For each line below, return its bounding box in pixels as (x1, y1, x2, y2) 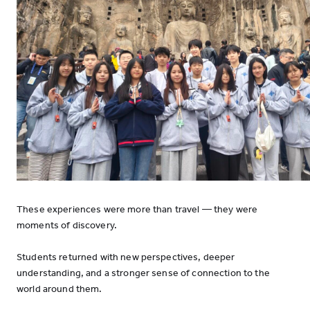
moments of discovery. (17, 219, 117, 231)
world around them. (17, 283, 102, 295)
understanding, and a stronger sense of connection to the (17, 267, 270, 279)
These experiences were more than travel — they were (17, 203, 258, 215)
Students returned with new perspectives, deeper (17, 251, 235, 263)
